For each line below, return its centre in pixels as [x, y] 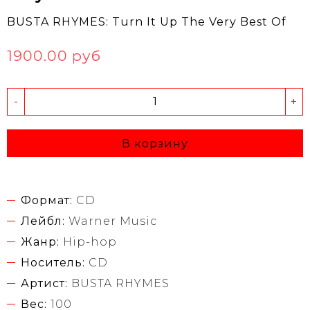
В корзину [155, 143]
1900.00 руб [54, 55]
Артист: [44, 283]
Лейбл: [43, 221]
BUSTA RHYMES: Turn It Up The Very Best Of [147, 21]
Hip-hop [90, 241]
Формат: [47, 200]
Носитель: [53, 262]
